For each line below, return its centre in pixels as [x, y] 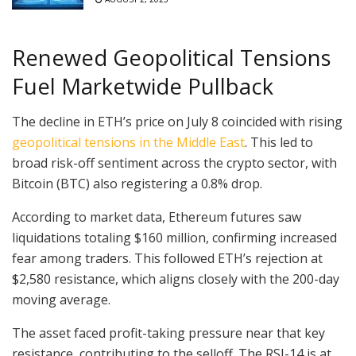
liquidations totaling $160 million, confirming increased [174, 238]
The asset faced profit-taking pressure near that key [168, 333]
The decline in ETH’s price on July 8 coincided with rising [177, 122]
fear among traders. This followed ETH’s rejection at [167, 259]
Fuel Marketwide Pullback [143, 86]
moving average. [61, 300]
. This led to [279, 143]
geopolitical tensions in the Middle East [128, 143]
